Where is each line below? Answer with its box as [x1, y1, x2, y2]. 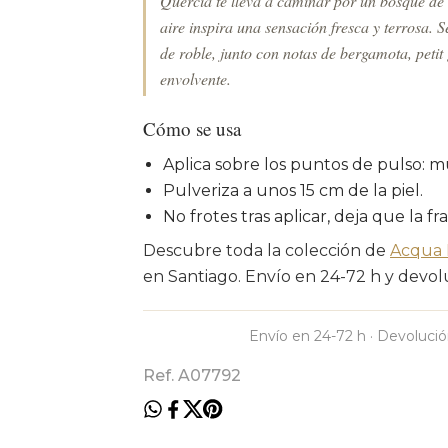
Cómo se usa [143, 116, 241, 141]
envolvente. [160, 68, 231, 89]
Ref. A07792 [143, 366, 241, 385]
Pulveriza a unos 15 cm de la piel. [163, 181, 423, 200]
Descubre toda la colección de [143, 241, 390, 260]
